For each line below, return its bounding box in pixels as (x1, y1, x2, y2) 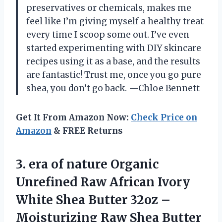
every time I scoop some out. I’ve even (26, 29, 189, 41)
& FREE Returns (52, 125, 122, 137)
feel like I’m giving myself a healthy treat (26, 16, 204, 27)
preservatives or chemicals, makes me (26, 2, 191, 14)
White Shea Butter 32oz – (16, 192, 170, 208)
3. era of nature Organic (16, 157, 159, 172)
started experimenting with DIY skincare (26, 43, 201, 54)
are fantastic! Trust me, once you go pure (26, 69, 201, 81)
